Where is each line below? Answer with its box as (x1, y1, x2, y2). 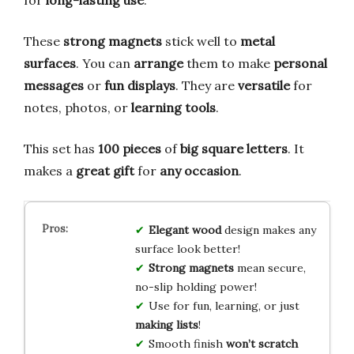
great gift (76, 162, 134, 179)
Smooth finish (148, 336, 226, 351)
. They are (175, 77, 238, 93)
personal (273, 55, 327, 71)
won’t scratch (225, 336, 298, 351)
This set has (24, 140, 98, 156)
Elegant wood (148, 222, 221, 237)
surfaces (24, 55, 76, 71)
